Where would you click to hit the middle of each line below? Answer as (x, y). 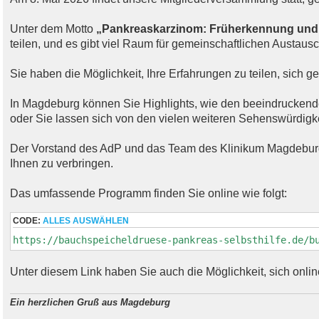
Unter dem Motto (53, 29)
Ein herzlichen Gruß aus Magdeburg (90, 303)
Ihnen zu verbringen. (62, 164)
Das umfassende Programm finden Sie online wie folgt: (148, 194)
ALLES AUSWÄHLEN (86, 220)
